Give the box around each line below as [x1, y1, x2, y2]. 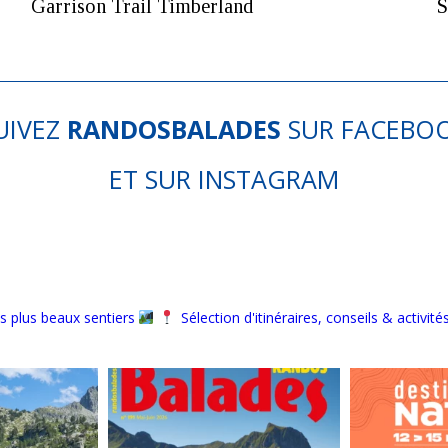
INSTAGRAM [198, 161, 339, 196]
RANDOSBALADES [66, 111, 281, 146]
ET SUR [109, 161, 198, 196]
